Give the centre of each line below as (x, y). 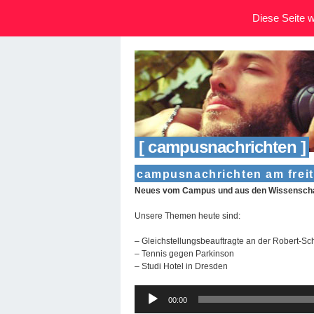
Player (146, 303)
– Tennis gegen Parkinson (184, 253)
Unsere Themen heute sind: (187, 216)
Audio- (146, 291)
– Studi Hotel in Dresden (181, 266)
